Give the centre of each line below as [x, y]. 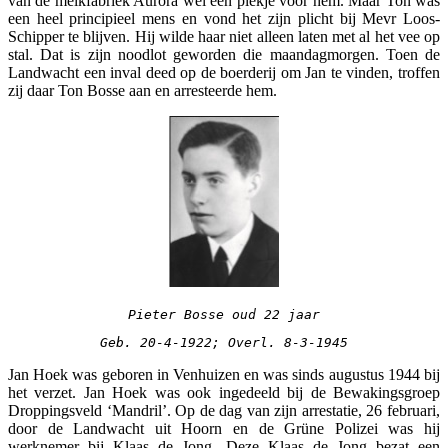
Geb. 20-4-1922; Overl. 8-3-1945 [224, 342]
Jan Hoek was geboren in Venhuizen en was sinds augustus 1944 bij [224, 374]
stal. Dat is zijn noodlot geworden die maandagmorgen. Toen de [224, 54]
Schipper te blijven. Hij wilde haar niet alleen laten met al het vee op [224, 36]
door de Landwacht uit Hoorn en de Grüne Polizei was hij [224, 428]
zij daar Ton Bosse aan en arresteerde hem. [142, 90]
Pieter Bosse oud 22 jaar [224, 314]
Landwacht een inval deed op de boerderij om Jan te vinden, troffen [224, 72]
